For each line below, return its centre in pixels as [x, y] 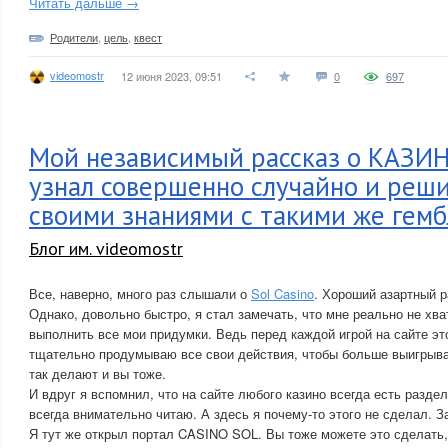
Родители [74, 37]
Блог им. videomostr [106, 248]
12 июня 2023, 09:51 [171, 76]
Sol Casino [282, 293]
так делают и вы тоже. [97, 373]
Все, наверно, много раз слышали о [140, 293]
